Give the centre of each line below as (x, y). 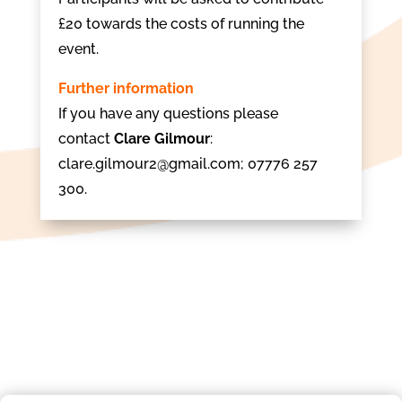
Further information (126, 88)
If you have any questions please (168, 114)
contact (86, 139)
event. (78, 49)
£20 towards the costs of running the (181, 24)
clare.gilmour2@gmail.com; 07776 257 (188, 164)
